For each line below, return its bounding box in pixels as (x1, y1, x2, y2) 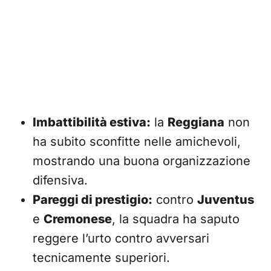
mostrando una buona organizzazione (33, 154, 250, 168)
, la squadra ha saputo (112, 212, 240, 226)
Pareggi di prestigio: (33, 192, 152, 207)
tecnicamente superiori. (33, 250, 170, 265)
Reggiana (168, 115, 224, 129)
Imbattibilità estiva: (33, 115, 151, 129)
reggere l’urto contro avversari (33, 231, 209, 246)
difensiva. (33, 173, 88, 188)
